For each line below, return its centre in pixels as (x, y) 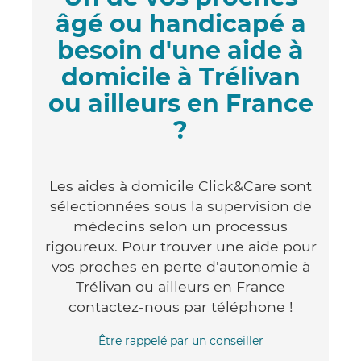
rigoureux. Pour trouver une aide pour (180, 246)
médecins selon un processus (180, 226)
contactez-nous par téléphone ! (180, 306)
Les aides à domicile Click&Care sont (180, 185)
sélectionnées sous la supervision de (180, 205)
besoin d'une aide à (180, 50)
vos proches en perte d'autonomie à (180, 266)
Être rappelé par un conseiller (180, 340)
